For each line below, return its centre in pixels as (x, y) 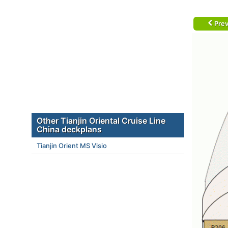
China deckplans (69, 129)
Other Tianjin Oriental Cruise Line (101, 121)
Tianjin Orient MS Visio (72, 146)
